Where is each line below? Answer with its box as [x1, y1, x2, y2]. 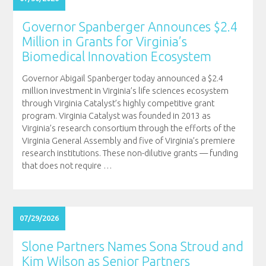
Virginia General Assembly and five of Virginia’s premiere [21, 135, 235, 145]
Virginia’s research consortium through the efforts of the [21, 123, 236, 133]
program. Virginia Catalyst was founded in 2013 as [21, 110, 211, 121]
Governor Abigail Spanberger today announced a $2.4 [21, 73, 223, 83]
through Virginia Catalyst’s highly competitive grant [21, 98, 214, 108]
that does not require [21, 160, 103, 170]
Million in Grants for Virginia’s [21, 34, 187, 49]
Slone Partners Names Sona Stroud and [21, 239, 243, 254]
